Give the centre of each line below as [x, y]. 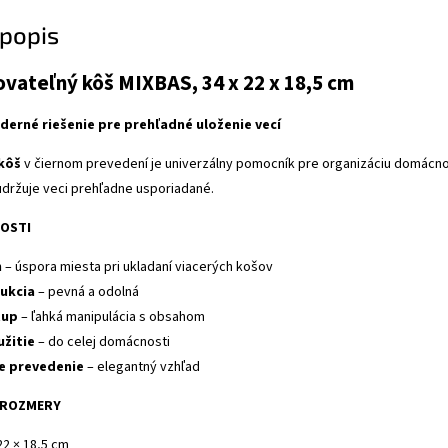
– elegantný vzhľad [142, 367]
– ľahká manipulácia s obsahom [111, 317]
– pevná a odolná [87, 292]
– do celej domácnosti [102, 342]
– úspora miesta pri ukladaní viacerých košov [137, 267]
